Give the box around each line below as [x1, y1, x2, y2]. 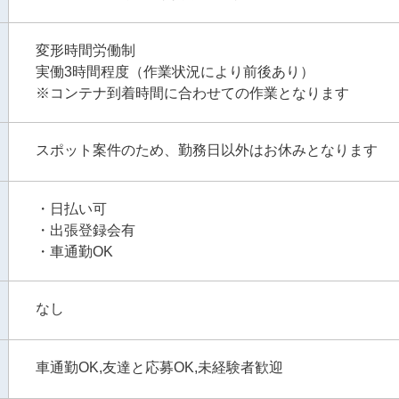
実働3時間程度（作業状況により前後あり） [36, 64, 314, 79]
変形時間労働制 [36, 43, 135, 58]
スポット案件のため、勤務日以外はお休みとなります [36, 142, 378, 158]
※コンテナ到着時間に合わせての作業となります [36, 85, 349, 101]
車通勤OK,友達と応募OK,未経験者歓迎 [36, 360, 283, 375]
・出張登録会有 [36, 223, 135, 238]
